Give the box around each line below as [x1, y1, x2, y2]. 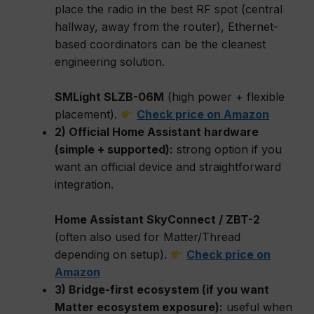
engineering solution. [55, 55, 165, 69]
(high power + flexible [164, 90, 285, 104]
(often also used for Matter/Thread [55, 230, 240, 244]
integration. [55, 177, 114, 191]
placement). [55, 107, 121, 121]
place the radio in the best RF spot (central [55, 2, 282, 16]
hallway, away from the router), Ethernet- [55, 20, 278, 34]
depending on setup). [55, 247, 170, 261]
